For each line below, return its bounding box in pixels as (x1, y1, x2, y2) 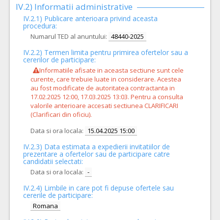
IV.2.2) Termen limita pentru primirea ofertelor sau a (23, 48, 188, 57)
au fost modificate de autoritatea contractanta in (30, 83, 175, 92)
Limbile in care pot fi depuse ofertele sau (44, 183, 174, 192)
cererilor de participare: (23, 55, 96, 64)
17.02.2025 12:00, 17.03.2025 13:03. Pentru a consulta (30, 92, 183, 101)
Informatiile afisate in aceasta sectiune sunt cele (39, 66, 184, 75)
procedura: (23, 21, 57, 30)
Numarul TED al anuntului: (30, 32, 107, 41)
